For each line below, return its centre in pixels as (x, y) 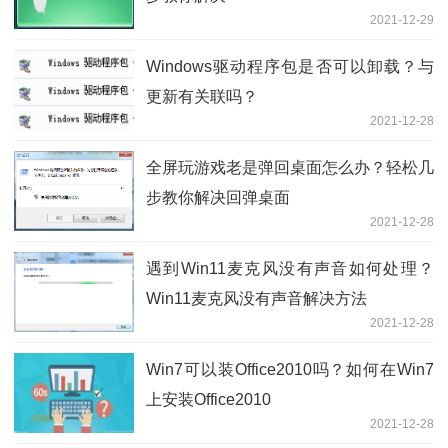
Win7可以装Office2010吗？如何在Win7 (290, 369)
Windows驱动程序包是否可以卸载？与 (290, 66)
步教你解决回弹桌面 (218, 197)
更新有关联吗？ (202, 96)
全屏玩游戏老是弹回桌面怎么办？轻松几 (290, 167)
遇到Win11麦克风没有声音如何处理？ (290, 268)
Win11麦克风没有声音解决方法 (256, 298)
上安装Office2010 (208, 399)
